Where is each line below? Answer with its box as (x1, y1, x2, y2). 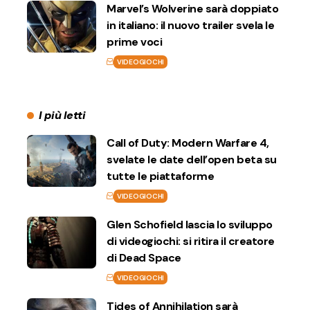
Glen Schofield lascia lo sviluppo (107, 217, 273, 232)
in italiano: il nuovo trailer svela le (107, 17, 274, 33)
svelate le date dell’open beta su (107, 152, 277, 167)
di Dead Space (107, 250, 181, 265)
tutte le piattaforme (107, 168, 214, 183)
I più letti (38, 107, 86, 122)
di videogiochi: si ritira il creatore (107, 233, 275, 248)
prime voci (107, 34, 162, 49)
